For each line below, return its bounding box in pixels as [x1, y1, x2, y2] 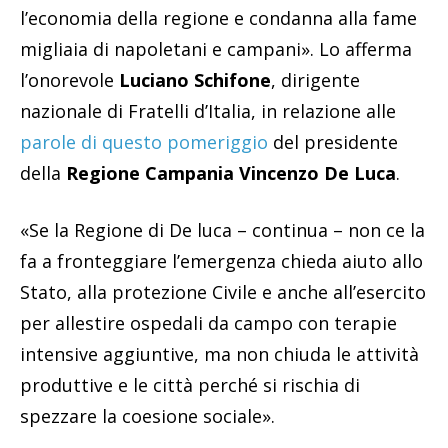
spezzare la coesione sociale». [20, 404, 275, 429]
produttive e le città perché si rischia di [20, 373, 360, 398]
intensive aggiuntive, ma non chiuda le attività [20, 342, 419, 367]
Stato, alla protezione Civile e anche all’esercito [20, 280, 426, 305]
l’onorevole [20, 68, 114, 93]
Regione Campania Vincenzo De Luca [66, 161, 396, 186]
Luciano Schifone [114, 68, 271, 93]
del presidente [268, 130, 398, 155]
